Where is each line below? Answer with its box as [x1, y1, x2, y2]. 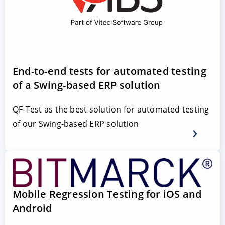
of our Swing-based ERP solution [13, 118, 139, 130]
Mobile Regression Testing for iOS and [13, 187, 202, 201]
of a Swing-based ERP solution [13, 78, 161, 92]
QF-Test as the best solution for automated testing [13, 104, 209, 116]
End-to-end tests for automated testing [13, 64, 206, 78]
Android [13, 201, 52, 215]
